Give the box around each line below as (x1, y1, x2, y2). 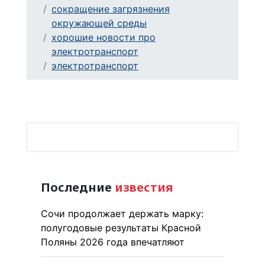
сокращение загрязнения (51, 2, 170, 15)
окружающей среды (51, 17, 147, 29)
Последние (41, 179, 112, 195)
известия (112, 179, 173, 195)
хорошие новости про (51, 31, 156, 43)
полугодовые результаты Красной (41, 221, 201, 234)
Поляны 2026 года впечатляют (41, 235, 185, 248)
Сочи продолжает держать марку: (41, 207, 203, 219)
